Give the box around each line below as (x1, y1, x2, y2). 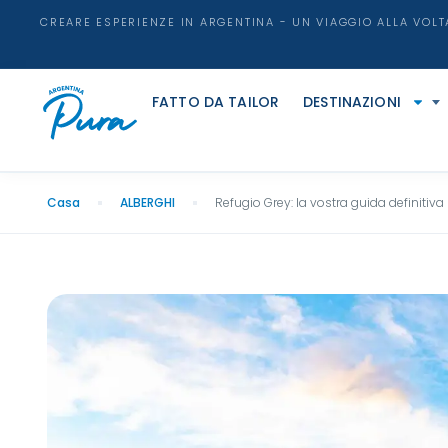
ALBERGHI (120, 194, 175, 211)
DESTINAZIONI (303, 92, 401, 112)
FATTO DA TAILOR (152, 92, 280, 112)
